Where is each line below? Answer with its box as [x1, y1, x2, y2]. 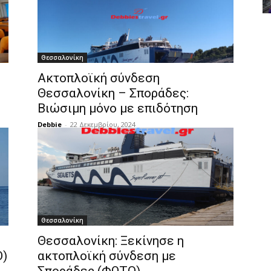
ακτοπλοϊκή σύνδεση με [38, 249, 176, 263]
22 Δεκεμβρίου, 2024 [70, 120, 135, 129]
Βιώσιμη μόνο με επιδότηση [38, 101, 198, 116]
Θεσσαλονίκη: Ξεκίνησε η [38, 233, 184, 248]
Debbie [38, 120, 62, 129]
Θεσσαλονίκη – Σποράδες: [38, 86, 189, 100]
